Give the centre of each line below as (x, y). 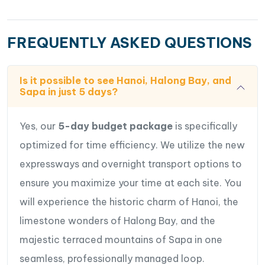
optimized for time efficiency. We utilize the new (132, 145)
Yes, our (39, 126)
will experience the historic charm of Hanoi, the (129, 202)
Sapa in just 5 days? (69, 92)
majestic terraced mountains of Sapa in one (121, 240)
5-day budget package (115, 126)
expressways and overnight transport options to (131, 164)
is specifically (205, 126)
